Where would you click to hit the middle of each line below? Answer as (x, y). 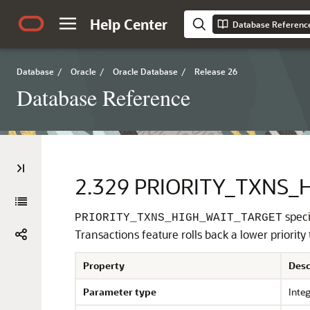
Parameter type (120, 292)
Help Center (129, 24)
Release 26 (216, 71)
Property (104, 265)
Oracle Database (145, 71)
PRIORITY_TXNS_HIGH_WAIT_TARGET (179, 218)
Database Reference (103, 97)
